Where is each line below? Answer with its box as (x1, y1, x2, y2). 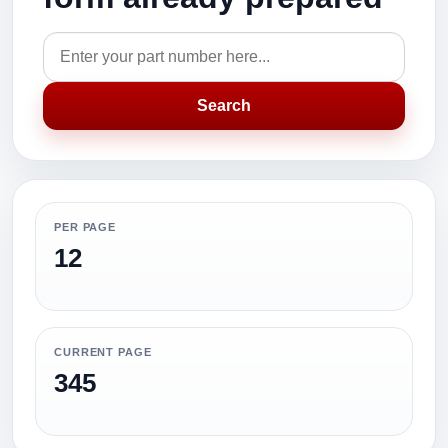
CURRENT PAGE (54, 346, 152, 358)
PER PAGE (54, 221, 117, 233)
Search (197, 97, 251, 114)
